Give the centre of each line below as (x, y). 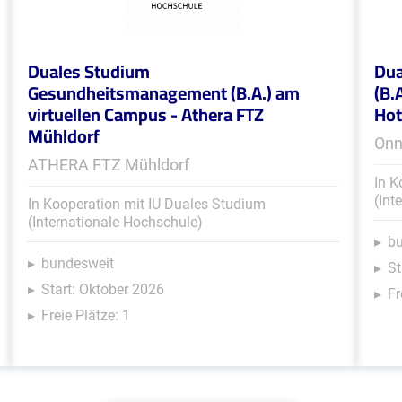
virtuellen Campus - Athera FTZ (145, 114)
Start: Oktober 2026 (102, 289)
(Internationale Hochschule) (115, 222)
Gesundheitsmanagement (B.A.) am (163, 93)
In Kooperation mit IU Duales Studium (146, 204)
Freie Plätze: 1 (85, 315)
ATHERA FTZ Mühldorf (108, 165)
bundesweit (77, 263)
